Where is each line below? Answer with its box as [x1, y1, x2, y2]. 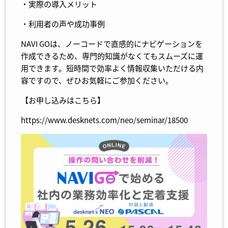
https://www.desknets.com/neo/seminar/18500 [21, 115, 188, 125]
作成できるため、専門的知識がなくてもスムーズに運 [21, 50, 204, 61]
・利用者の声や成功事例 [21, 18, 105, 29]
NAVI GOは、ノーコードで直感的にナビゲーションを [21, 38, 203, 49]
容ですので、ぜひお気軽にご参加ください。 [21, 75, 174, 85]
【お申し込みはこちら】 [21, 95, 105, 105]
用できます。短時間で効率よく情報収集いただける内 [21, 63, 204, 73]
